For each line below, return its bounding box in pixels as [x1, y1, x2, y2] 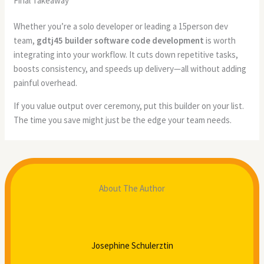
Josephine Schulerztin [91, 239, 173, 251]
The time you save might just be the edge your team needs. [14, 114, 232, 126]
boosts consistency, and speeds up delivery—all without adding [14, 62, 247, 74]
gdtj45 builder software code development [37, 34, 204, 46]
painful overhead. [14, 77, 78, 88]
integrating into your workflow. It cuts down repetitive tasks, [14, 48, 239, 60]
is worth [204, 34, 236, 46]
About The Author [99, 183, 165, 194]
